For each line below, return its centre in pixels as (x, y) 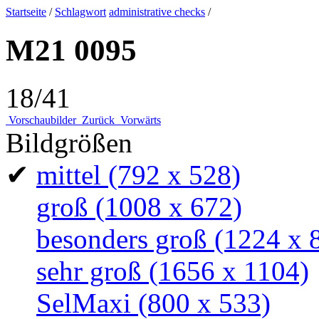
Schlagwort (80, 12)
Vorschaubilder (42, 120)
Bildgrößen (69, 142)
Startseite (26, 12)
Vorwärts (141, 120)
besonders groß (122, 239)
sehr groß (89, 271)
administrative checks (157, 12)
